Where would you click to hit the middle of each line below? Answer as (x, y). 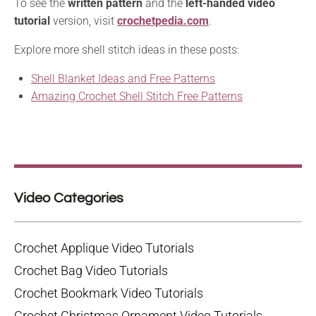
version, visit (85, 21)
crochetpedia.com (163, 21)
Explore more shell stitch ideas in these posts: (127, 50)
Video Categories (69, 199)
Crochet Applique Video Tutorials (104, 248)
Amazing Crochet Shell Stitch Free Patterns (137, 97)
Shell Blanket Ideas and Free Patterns (123, 79)
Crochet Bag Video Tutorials (91, 271)
